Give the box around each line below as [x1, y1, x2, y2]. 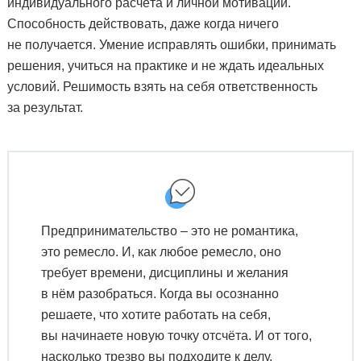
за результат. [6, 100, 83, 114]
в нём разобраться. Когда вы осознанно [40, 286, 279, 301]
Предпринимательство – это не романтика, [40, 223, 298, 238]
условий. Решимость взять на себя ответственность [6, 79, 317, 93]
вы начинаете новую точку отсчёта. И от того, [40, 328, 312, 342]
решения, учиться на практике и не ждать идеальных [6, 58, 324, 73]
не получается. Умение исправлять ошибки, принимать [6, 37, 336, 52]
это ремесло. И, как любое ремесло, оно [40, 244, 281, 259]
